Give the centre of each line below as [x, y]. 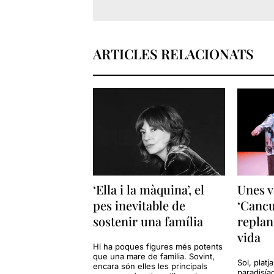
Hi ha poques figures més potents [157, 247]
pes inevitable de [139, 206]
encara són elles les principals [150, 266]
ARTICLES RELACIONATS [173, 54]
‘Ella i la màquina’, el [148, 190]
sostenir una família [148, 221]
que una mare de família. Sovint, [154, 257]
